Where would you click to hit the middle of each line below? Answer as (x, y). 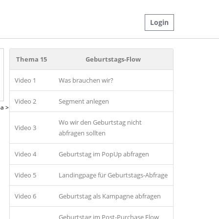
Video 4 (25, 154)
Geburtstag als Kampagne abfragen (109, 196)
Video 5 (25, 175)
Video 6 (25, 196)
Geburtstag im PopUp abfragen (104, 154)
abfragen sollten (82, 133)
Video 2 (25, 101)
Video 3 (25, 128)
